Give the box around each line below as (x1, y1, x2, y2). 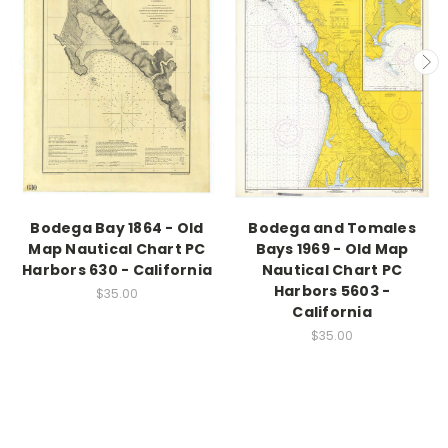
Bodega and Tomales (248, 217, 416, 238)
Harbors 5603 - (273, 280, 391, 301)
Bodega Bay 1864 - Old (30, 217, 204, 238)
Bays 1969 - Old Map (255, 238, 409, 259)
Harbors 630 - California (22, 259, 212, 280)
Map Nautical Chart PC (28, 238, 206, 259)
